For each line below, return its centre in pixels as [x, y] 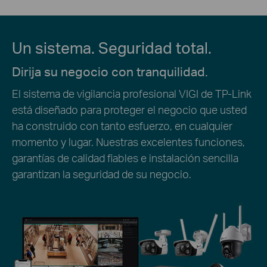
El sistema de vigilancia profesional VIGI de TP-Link [132, 93]
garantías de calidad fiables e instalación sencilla [125, 157]
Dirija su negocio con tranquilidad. [110, 72]
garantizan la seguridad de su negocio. [102, 173]
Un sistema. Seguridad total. [112, 48]
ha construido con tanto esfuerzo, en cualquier [122, 125]
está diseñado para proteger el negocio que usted [129, 109]
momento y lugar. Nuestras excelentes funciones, [128, 141]
